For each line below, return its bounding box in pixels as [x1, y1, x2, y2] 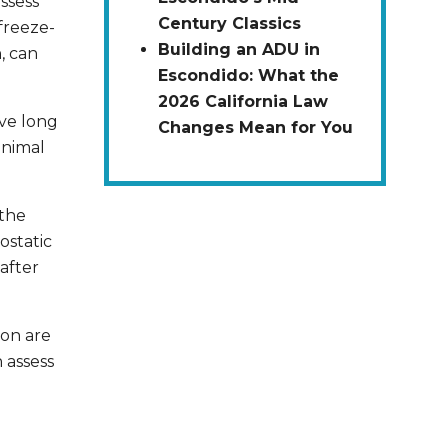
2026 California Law [157, 92, 328, 112]
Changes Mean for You [157, 118, 353, 138]
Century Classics [157, 14, 301, 34]
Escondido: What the [157, 66, 339, 86]
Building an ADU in [157, 40, 320, 60]
